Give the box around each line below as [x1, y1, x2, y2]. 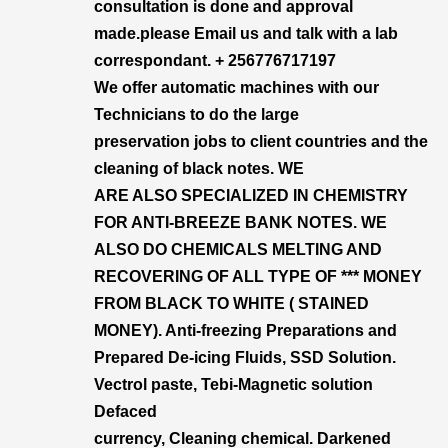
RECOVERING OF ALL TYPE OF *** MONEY [94, 268, 422, 285]
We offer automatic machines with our [94, 79, 379, 96]
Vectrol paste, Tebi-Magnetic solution [94, 376, 373, 393]
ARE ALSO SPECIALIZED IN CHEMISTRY [94, 187, 408, 204]
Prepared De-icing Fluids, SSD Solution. [94, 349, 396, 366]
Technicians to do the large [94, 106, 299, 123]
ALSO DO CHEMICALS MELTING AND [94, 241, 382, 258]
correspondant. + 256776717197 [94, 52, 336, 69]
